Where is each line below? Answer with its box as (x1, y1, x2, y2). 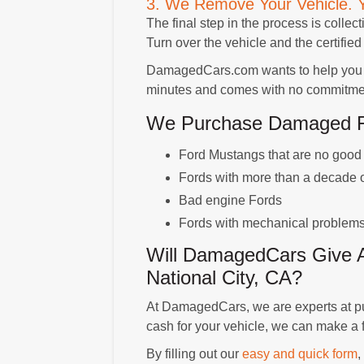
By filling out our (145, 346, 242, 361)
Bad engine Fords (178, 193, 282, 207)
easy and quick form (241, 346, 357, 361)
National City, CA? (145, 266, 302, 288)
